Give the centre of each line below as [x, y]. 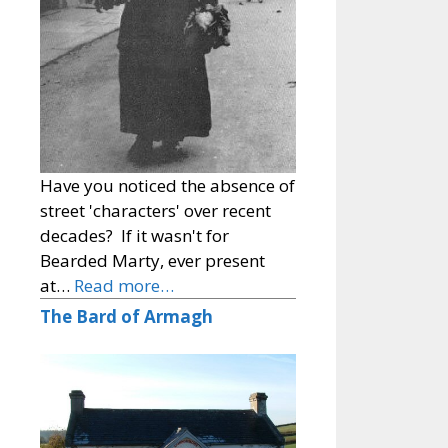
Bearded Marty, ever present [152, 260]
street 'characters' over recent [155, 210]
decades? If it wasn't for [134, 235]
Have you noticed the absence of [167, 185]
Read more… [124, 285]
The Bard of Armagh [126, 316]
